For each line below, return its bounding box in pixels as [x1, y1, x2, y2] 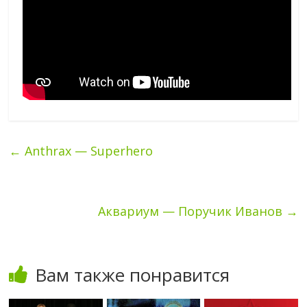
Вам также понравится [35, 262, 230, 287]
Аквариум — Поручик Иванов [97, 202, 286, 219]
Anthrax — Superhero [21, 142, 153, 159]
